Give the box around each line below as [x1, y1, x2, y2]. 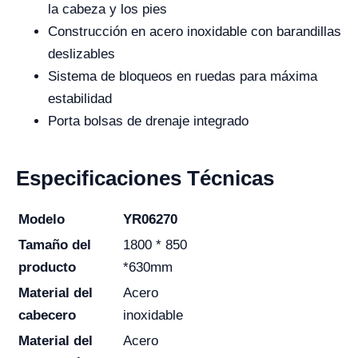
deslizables [48, 46, 115, 62]
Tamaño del [18, 237, 91, 253]
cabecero [18, 308, 76, 323]
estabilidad [48, 91, 112, 106]
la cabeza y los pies [48, 2, 167, 17]
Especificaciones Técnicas [16, 166, 274, 190]
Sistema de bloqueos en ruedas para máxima [48, 69, 317, 84]
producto [18, 260, 76, 275]
